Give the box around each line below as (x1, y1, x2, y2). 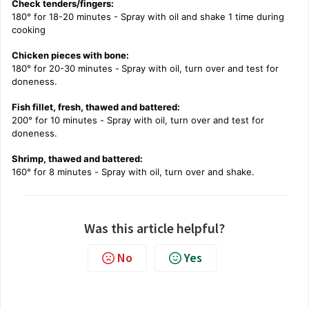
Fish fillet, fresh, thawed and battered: (12, 101, 180, 112)
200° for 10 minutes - (12, 114, 104, 126)
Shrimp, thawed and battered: (12, 153, 143, 164)
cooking (12, 24, 46, 35)
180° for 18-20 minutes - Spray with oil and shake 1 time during (12, 11, 284, 22)
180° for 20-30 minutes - (12, 63, 119, 74)
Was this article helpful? (84, 219, 225, 237)
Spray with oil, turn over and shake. (99, 166, 255, 177)
